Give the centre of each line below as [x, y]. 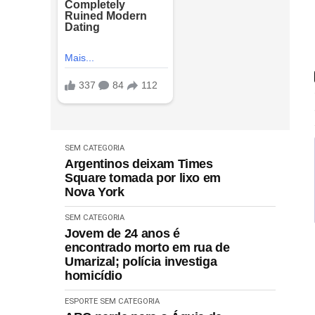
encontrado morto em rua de [147, 247]
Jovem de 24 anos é [122, 233]
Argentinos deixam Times [139, 163]
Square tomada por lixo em [143, 178]
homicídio [94, 275]
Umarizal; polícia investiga [141, 261]
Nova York [95, 192]
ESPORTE [81, 301]
